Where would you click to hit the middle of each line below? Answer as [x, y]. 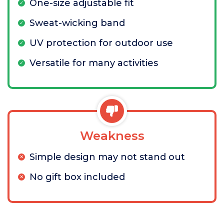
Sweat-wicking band [77, 23]
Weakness [112, 136]
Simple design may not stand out [107, 157]
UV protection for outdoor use [101, 43]
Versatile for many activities [94, 63]
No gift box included [77, 177]
